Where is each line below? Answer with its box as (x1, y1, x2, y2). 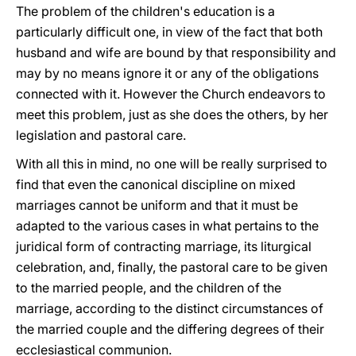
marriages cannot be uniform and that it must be (16, 197, 298, 213)
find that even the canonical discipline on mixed (16, 176, 296, 192)
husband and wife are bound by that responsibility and (16, 44, 336, 60)
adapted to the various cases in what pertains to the (16, 218, 319, 234)
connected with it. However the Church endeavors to (16, 86, 326, 102)
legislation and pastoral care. (16, 127, 186, 143)
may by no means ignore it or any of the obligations (16, 65, 319, 81)
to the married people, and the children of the (16, 280, 281, 296)
